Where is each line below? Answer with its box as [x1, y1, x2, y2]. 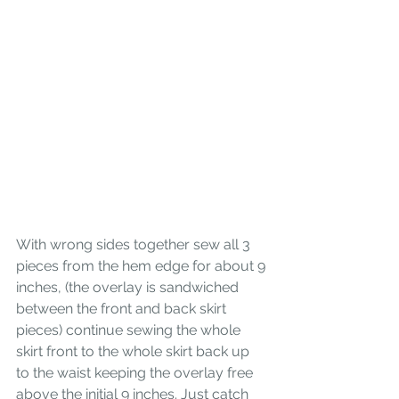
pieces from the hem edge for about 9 [16, 256, 269, 274]
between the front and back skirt [16, 299, 230, 317]
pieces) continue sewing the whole [16, 321, 244, 338]
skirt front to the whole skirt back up [16, 342, 253, 360]
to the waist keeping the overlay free [16, 363, 256, 381]
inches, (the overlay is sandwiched [16, 278, 242, 296]
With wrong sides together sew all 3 [16, 235, 254, 253]
